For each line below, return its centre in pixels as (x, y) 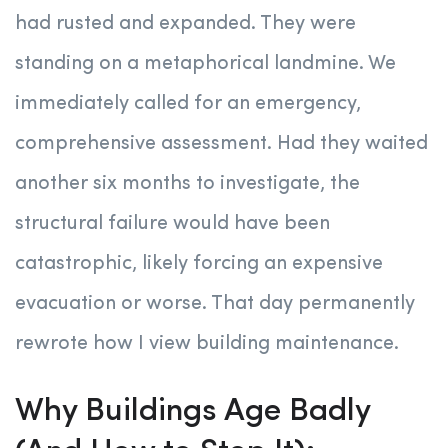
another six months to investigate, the (187, 184)
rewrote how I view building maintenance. (207, 344)
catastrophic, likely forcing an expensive (199, 264)
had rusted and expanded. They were (185, 24)
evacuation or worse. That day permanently (215, 304)
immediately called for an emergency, (188, 104)
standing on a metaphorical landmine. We (205, 64)
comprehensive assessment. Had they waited (221, 144)
